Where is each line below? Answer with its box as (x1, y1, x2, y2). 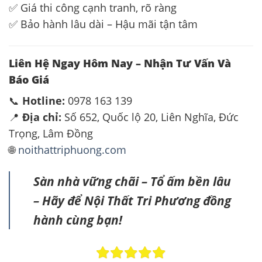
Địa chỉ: (22, 110, 61, 125)
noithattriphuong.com (18, 143, 126, 157)
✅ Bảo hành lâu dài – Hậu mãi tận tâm (9, 16, 198, 31)
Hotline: (22, 94, 65, 108)
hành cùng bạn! (33, 211, 122, 229)
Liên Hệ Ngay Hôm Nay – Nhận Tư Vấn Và (9, 56, 231, 70)
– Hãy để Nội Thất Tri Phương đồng (33, 192, 231, 209)
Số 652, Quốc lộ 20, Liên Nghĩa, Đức (61, 110, 239, 125)
